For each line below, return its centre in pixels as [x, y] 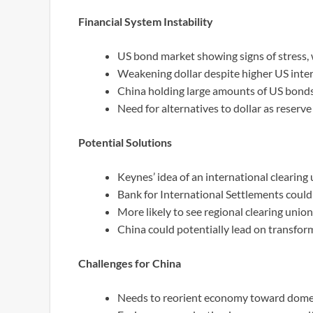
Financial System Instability [146, 21]
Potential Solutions [125, 142]
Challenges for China [130, 263]
